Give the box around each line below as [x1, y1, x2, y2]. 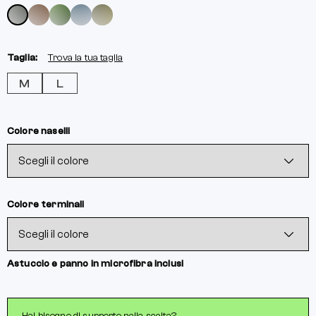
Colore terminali [7, 199, 85, 210]
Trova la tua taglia [48, 52, 123, 63]
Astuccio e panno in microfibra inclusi [7, 258, 184, 269]
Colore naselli [7, 126, 71, 137]
